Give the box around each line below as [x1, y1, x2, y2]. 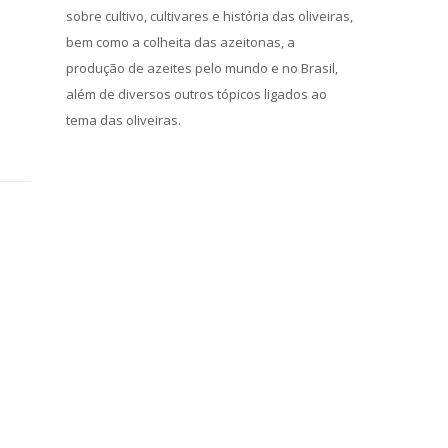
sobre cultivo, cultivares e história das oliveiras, [66, 7, 353, 25]
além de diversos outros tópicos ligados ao [66, 85, 327, 103]
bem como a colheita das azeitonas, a [66, 33, 295, 51]
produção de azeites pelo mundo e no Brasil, [66, 59, 338, 77]
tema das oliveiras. [66, 111, 181, 129]
